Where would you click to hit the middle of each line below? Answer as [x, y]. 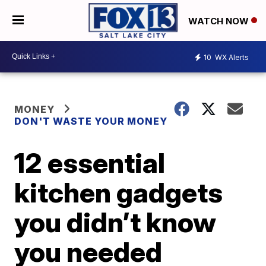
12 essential [90, 162]
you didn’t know [115, 222]
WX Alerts [231, 58]
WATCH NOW [220, 21]
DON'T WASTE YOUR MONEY [91, 121]
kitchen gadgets [119, 192]
